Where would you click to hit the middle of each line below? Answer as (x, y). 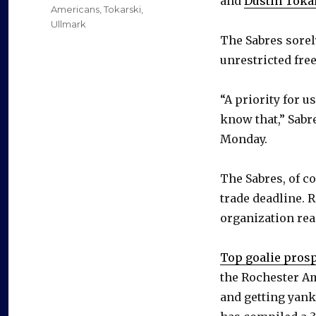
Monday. (244, 139)
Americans (75, 10)
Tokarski (122, 10)
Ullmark (68, 24)
